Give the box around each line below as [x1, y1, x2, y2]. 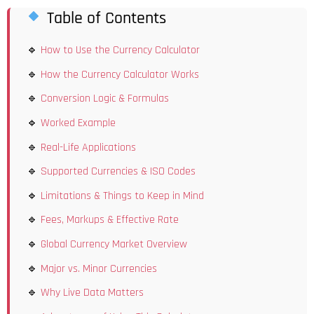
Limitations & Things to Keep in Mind [41, 188, 204, 203]
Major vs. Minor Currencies [41, 261, 157, 276]
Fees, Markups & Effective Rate [41, 212, 179, 228]
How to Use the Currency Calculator [41, 43, 200, 58]
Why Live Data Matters [41, 285, 144, 301]
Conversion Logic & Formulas [41, 91, 169, 107]
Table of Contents [43, 7, 167, 29]
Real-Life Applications [41, 139, 136, 155]
